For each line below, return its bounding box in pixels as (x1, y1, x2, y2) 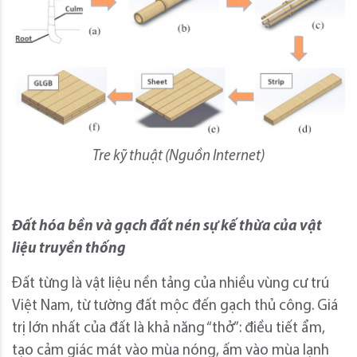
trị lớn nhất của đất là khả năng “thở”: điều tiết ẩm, (12, 321, 325, 337)
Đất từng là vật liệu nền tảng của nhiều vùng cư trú (12, 277, 329, 292)
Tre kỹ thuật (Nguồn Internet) (92, 149, 265, 165)
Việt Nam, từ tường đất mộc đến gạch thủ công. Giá (12, 299, 338, 315)
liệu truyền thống (12, 241, 126, 257)
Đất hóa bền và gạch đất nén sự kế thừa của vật (12, 219, 322, 235)
